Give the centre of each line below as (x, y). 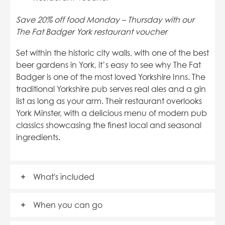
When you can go (68, 205)
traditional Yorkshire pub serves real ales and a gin (111, 89)
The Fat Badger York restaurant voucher (92, 32)
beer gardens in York (55, 65)
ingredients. (38, 138)
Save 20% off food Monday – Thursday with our (105, 20)
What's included (64, 177)
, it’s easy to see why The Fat (148, 65)
